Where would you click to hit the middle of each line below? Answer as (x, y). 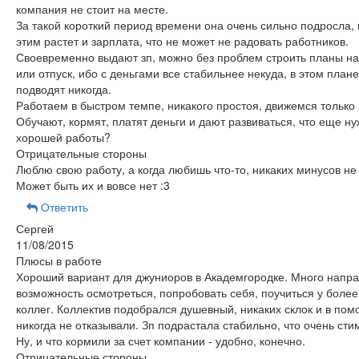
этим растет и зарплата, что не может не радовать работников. (182, 41)
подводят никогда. (63, 89)
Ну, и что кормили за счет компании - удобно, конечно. (160, 341)
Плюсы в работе (58, 260)
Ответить (63, 207)
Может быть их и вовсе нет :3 (93, 185)
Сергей (34, 228)
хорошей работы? (63, 137)
